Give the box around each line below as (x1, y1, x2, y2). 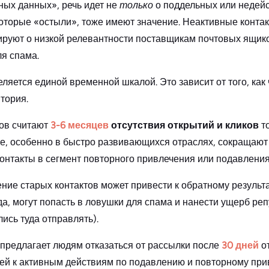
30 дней (222, 240, 259, 252)
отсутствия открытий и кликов (109, 119, 259, 131)
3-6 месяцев (50, 119, 109, 131)
